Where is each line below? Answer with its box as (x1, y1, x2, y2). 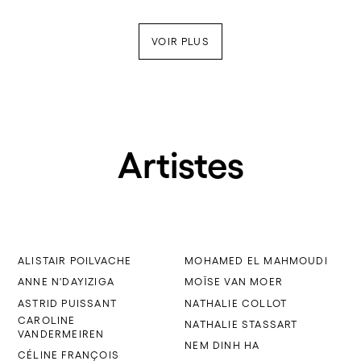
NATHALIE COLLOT (185, 297, 288, 309)
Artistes (117, 144, 244, 186)
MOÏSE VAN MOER (185, 276, 283, 288)
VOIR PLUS (151, 35, 210, 48)
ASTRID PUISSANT (18, 297, 117, 309)
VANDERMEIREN (18, 327, 105, 340)
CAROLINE (18, 313, 76, 326)
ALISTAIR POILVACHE (18, 255, 132, 268)
